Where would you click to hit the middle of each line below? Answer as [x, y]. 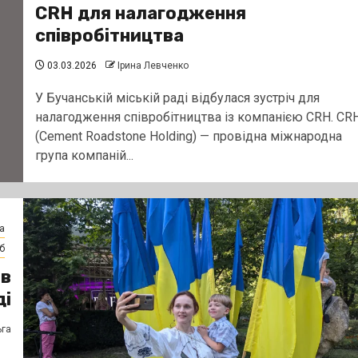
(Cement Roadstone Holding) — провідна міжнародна [188, 136]
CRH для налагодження [140, 13]
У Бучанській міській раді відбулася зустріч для [177, 97]
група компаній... [84, 155]
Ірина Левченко [153, 65]
